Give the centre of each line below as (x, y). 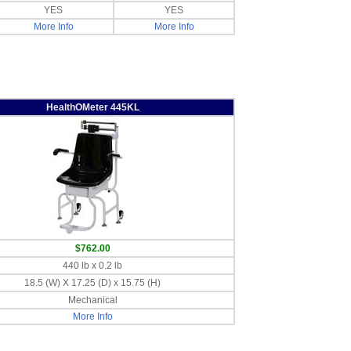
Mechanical (92, 300)
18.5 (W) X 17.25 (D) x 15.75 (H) (92, 283)
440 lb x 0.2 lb (92, 266)
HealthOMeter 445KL (92, 108)
